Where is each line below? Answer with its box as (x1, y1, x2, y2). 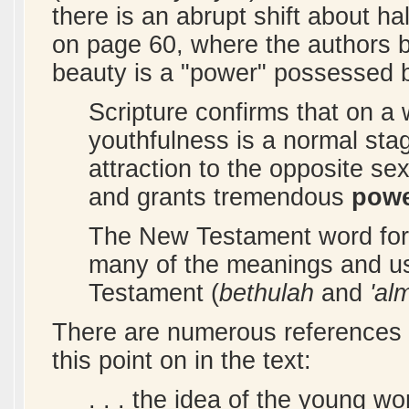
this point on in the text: (52, 346, 311, 374)
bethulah (219, 278, 314, 307)
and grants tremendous (89, 183, 351, 211)
